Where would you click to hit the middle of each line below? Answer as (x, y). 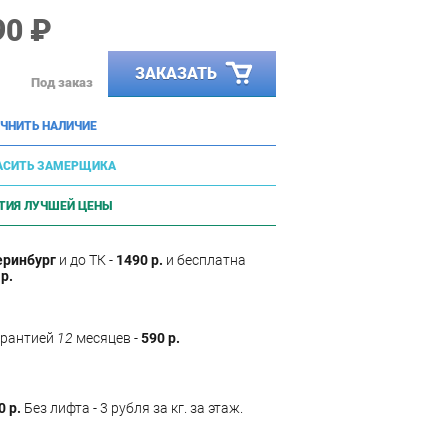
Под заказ (62, 83)
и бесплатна (204, 259)
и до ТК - (86, 259)
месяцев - (107, 337)
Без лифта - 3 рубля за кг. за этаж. (132, 407)
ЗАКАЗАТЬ (176, 73)
